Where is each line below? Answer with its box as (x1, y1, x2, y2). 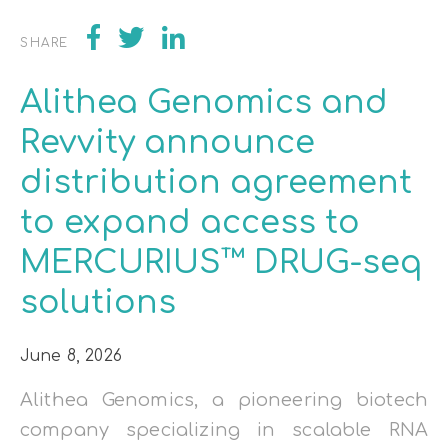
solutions (20, 285, 176, 321)
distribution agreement (20, 165, 412, 201)
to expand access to (20, 205, 360, 241)
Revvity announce (20, 125, 315, 161)
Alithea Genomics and (20, 85, 388, 121)
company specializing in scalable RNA (20, 420, 428, 441)
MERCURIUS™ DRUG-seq (20, 245, 423, 281)
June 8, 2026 (20, 347, 122, 366)
